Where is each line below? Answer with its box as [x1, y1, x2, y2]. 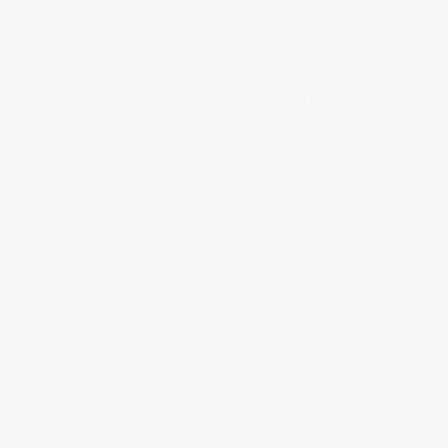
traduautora [233, 284, 298, 301]
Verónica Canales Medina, [87, 284, 233, 301]
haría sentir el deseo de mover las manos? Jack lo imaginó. [87, 184, 418, 201]
